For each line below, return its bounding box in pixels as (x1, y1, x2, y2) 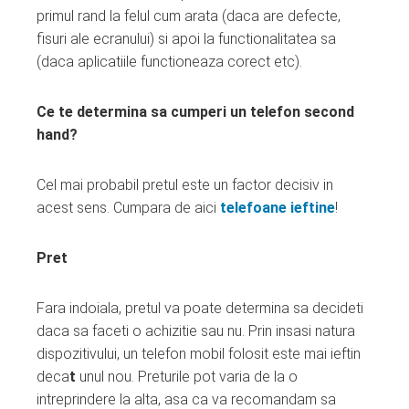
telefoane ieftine (220, 198, 335, 216)
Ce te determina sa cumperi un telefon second (37, 102, 354, 121)
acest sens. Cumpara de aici (37, 198, 220, 216)
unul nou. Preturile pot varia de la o (76, 367, 298, 385)
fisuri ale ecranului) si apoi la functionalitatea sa (37, 29, 336, 47)
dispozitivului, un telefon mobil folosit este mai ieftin (37, 344, 361, 362)
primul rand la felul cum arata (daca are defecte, (37, 6, 341, 25)
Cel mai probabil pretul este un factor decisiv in (37, 175, 333, 194)
